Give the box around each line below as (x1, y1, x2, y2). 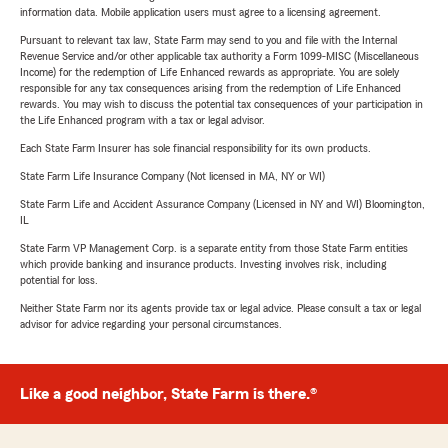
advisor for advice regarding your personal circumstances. (20, 318, 282, 331)
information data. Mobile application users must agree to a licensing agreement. (20, 6, 381, 19)
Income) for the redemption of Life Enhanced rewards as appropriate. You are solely (20, 66, 399, 79)
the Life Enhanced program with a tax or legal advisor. (20, 114, 265, 127)
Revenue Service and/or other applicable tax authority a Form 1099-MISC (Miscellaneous (20, 50, 419, 63)
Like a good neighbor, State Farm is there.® (20, 386, 317, 403)
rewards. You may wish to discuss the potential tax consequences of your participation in (20, 98, 423, 111)
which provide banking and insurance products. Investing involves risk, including (20, 258, 387, 271)
